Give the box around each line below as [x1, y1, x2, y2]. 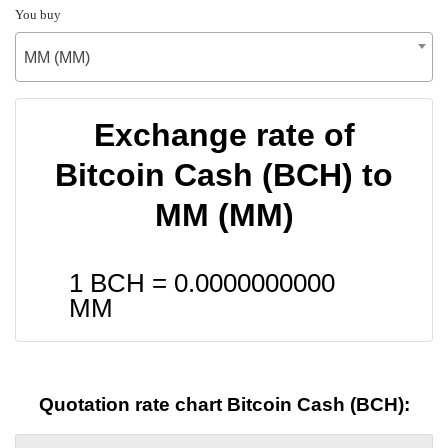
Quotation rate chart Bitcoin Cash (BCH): [38, 394, 410, 416]
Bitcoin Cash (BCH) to [55, 156, 393, 193]
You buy [15, 6, 61, 22]
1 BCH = [69, 268, 174, 297]
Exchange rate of [93, 116, 355, 153]
